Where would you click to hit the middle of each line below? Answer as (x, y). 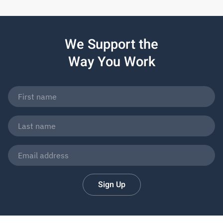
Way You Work (111, 62)
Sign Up (111, 185)
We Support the (111, 45)
